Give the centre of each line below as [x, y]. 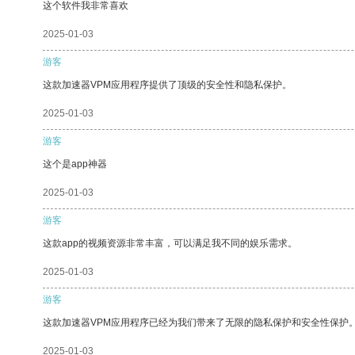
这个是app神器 [75, 164]
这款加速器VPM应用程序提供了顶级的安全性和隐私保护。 [167, 84]
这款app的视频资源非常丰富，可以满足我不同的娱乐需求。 [170, 243]
